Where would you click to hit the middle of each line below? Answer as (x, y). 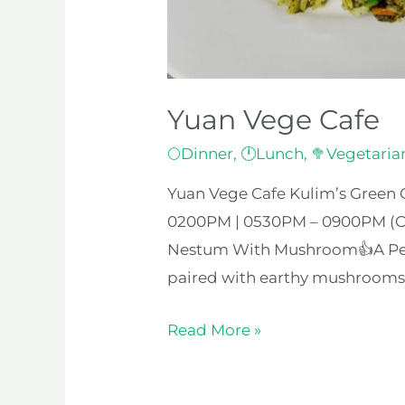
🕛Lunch (273, 153)
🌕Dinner (201, 153)
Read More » (215, 330)
